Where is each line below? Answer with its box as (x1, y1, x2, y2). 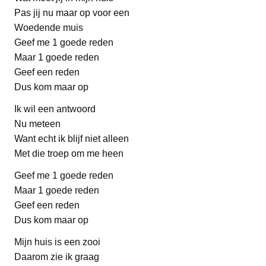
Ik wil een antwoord (14, 103, 96, 114)
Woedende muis (14, 22, 83, 33)
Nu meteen (14, 118, 61, 129)
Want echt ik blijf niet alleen (14, 133, 129, 144)
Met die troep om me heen (14, 148, 123, 159)
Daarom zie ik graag (14, 251, 99, 262)
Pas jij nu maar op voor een (14, 7, 129, 18)
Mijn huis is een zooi (14, 236, 100, 247)
